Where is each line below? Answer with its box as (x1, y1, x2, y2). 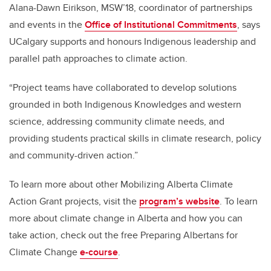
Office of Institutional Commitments (85, 18, 237, 32)
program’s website (139, 194, 220, 209)
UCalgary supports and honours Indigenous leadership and (9, 34, 256, 49)
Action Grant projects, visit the (9, 194, 139, 209)
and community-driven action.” (9, 148, 138, 163)
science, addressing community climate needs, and (9, 114, 224, 129)
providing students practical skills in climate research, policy (9, 131, 261, 146)
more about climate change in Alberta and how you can (9, 211, 243, 226)
